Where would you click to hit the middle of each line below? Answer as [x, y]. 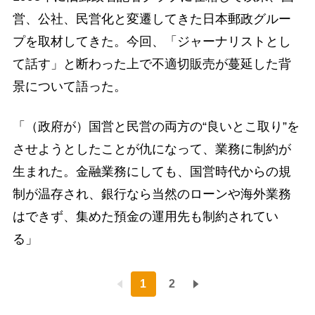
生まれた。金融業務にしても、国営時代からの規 [152, 171]
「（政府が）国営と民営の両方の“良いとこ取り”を [156, 126]
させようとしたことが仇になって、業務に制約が [152, 149]
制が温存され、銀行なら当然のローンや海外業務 [152, 194]
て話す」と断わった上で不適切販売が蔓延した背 [152, 64]
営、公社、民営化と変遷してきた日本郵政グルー [152, 19]
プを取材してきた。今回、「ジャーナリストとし [152, 41]
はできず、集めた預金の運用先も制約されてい [145, 216]
